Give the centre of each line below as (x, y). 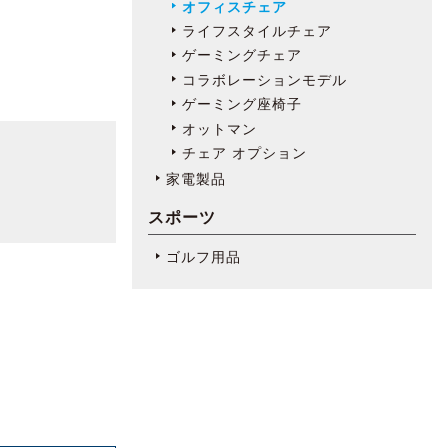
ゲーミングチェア (242, 54)
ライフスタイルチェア (257, 29)
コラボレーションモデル (264, 78)
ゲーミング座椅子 (242, 103)
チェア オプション (244, 151)
